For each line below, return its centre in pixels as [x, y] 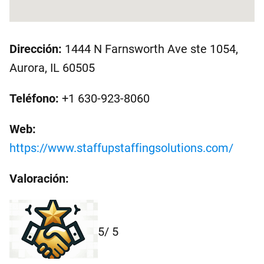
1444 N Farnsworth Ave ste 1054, [150, 49]
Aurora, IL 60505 [52, 68]
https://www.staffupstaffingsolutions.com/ [121, 148]
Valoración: [39, 179]
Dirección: [36, 49]
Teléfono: [34, 98]
